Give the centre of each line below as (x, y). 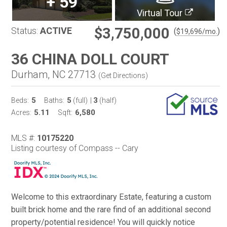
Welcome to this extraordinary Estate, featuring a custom (111, 197)
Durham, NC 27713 (53, 74)
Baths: (54, 100)
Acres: (21, 112)
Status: (25, 31)
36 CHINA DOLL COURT (90, 59)
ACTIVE (56, 31)
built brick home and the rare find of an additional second (111, 210)
